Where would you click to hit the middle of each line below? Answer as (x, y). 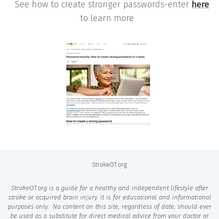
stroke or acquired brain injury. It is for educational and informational (109, 197)
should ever (193, 207)
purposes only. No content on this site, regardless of (84, 207)
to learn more (109, 18)
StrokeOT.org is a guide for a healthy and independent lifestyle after (109, 188)
